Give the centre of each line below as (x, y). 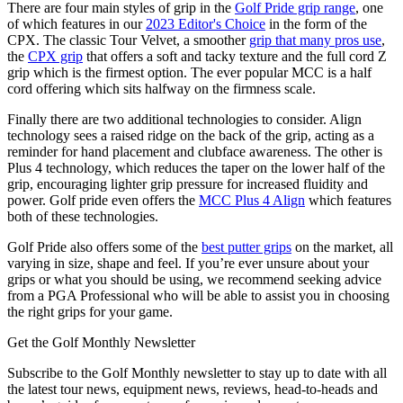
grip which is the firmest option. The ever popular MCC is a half (189, 73)
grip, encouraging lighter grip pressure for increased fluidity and (188, 184)
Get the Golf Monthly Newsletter (101, 343)
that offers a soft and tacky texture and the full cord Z (235, 57)
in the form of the (316, 24)
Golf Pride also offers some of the (104, 247)
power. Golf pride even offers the (103, 201)
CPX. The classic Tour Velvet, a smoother (128, 40)
